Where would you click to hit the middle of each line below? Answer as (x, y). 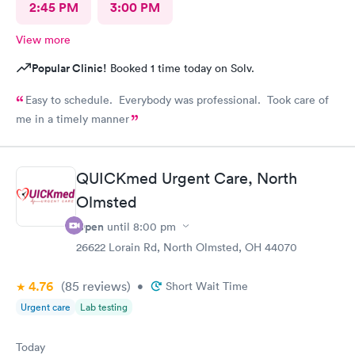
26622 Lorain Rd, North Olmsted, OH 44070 (187, 247)
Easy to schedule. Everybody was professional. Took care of (177, 100)
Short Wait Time (207, 286)
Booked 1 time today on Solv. (181, 68)
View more (43, 40)
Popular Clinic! (69, 68)
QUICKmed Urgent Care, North (187, 178)
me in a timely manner (73, 119)
